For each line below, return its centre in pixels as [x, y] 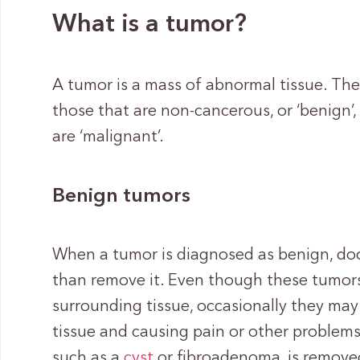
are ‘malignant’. [108, 137]
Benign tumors [122, 196]
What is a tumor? [150, 25]
